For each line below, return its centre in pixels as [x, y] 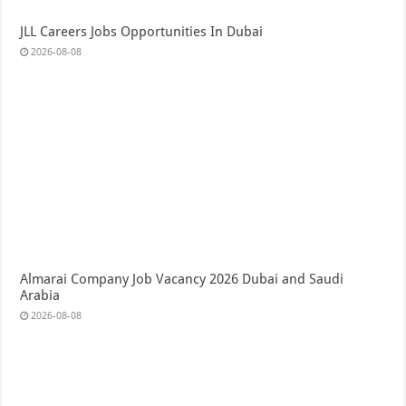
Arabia [40, 296]
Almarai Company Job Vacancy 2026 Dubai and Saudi [182, 280]
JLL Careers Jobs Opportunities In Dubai [142, 32]
